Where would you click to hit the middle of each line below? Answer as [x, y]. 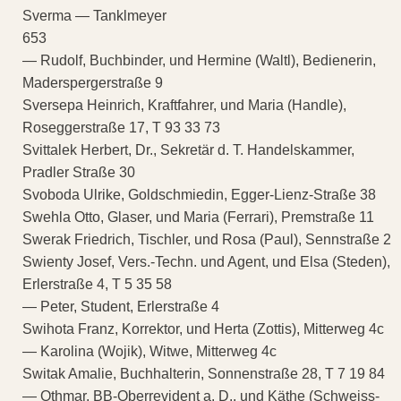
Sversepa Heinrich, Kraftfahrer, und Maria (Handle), [184, 105]
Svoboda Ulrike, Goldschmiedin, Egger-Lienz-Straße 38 [199, 194]
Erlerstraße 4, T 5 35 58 [97, 284]
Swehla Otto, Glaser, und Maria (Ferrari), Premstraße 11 [198, 217]
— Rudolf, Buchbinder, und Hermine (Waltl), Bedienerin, [199, 60]
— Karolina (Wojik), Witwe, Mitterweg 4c [149, 351]
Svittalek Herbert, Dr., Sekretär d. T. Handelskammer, [188, 149]
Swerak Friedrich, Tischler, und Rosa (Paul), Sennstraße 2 [207, 239]
